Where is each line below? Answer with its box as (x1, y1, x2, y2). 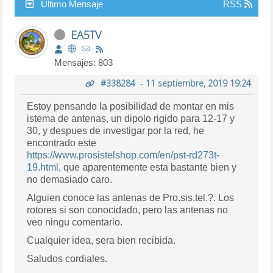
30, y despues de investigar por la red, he (27, 125, 205, 136)
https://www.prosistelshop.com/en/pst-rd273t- (27, 149, 220, 160)
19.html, (27, 161, 62, 172)
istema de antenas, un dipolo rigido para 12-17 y (27, 113, 235, 124)
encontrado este (27, 137, 97, 148)
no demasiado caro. (27, 174, 113, 185)
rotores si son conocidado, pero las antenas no (27, 204, 229, 215)
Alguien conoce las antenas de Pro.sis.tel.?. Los (27, 192, 235, 203)
